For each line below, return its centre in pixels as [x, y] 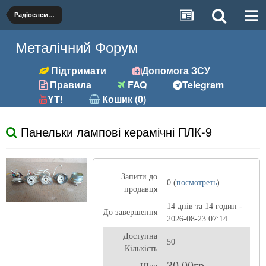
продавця [140, 189]
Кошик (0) [123, 99]
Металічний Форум [77, 47]
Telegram [203, 85]
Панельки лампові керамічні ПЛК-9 [115, 132]
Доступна [140, 236]
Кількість [141, 248]
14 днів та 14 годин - [204, 206]
